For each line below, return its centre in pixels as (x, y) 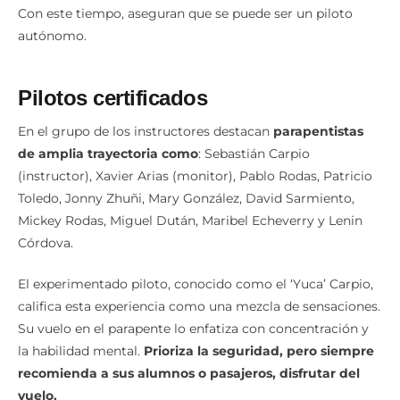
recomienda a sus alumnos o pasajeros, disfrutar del (189, 373)
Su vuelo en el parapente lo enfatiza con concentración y (193, 328)
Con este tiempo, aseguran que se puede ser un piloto (185, 14)
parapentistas (318, 131)
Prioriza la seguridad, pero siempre (259, 350)
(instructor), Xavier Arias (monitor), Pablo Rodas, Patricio (195, 175)
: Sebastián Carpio (254, 153)
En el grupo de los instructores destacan (146, 131)
